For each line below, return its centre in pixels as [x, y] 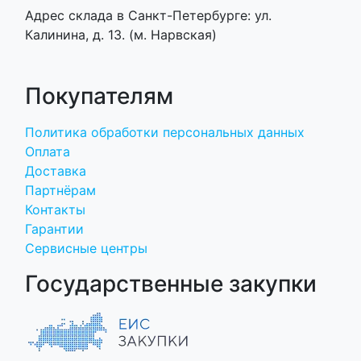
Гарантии [54, 228]
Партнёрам [60, 190]
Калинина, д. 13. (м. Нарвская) [121, 34]
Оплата [48, 151]
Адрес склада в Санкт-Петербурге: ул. [148, 15]
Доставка [56, 170]
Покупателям [99, 95]
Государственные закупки [171, 283]
